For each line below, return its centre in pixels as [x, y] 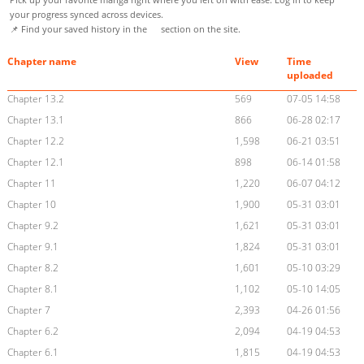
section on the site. [199, 29]
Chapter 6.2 [32, 331]
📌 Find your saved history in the [80, 29]
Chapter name [41, 62]
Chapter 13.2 [35, 99]
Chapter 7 [28, 310]
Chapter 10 [31, 205]
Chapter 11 [31, 184]
